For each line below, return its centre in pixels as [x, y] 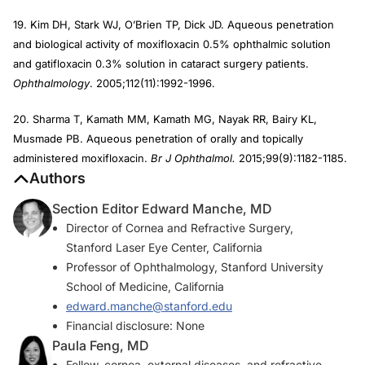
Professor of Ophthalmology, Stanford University [195, 267]
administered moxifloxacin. [82, 158]
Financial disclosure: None [135, 325]
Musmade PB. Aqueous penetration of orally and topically [158, 139]
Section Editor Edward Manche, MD [162, 209]
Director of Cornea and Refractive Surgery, [180, 228]
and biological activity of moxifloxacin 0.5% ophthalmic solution [172, 44]
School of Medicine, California [145, 286]
